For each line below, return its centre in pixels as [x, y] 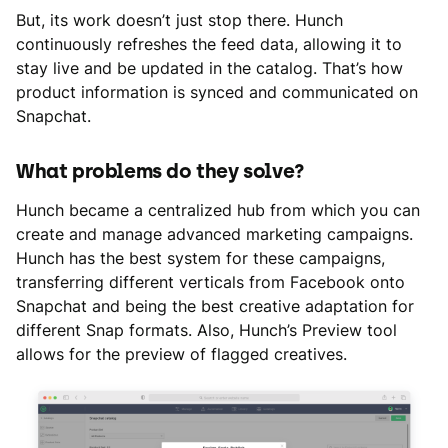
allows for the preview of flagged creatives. [181, 354]
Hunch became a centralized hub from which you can [218, 210]
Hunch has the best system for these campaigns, [200, 258]
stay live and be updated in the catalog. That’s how [209, 68]
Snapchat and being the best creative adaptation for [215, 306]
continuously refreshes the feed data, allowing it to [209, 44]
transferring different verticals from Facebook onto [210, 282]
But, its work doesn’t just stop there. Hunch [179, 20]
